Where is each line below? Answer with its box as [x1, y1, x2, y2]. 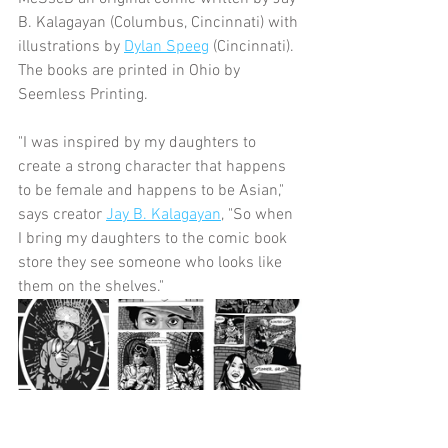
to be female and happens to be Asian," [18, 180, 288, 201]
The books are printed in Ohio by [18, 60, 244, 81]
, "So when [221, 204, 297, 225]
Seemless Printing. [18, 84, 156, 105]
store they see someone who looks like [18, 252, 286, 273]
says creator [18, 204, 106, 225]
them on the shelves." [18, 276, 164, 297]
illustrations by [18, 36, 124, 57]
